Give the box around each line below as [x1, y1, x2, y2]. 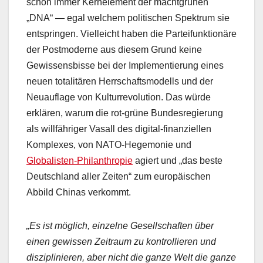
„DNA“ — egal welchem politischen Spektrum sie [26, 13, 230, 23]
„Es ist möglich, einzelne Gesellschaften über [26, 221, 214, 231]
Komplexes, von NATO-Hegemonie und [26, 140, 191, 150]
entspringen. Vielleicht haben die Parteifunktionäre [26, 29, 237, 39]
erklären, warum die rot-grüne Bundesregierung [26, 108, 223, 119]
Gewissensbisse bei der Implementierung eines [26, 60, 224, 71]
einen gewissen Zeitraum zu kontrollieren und [26, 237, 216, 247]
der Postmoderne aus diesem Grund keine [26, 45, 202, 55]
